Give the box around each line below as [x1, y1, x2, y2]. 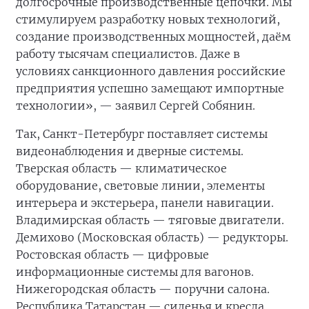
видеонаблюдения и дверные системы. [16, 144, 243, 158]
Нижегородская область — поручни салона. [16, 282, 270, 296]
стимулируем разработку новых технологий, [16, 12, 280, 26]
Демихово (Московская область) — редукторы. [16, 230, 288, 244]
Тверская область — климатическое [16, 161, 227, 175]
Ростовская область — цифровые [16, 248, 209, 261]
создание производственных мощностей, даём [16, 30, 291, 43]
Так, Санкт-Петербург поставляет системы [16, 127, 268, 141]
